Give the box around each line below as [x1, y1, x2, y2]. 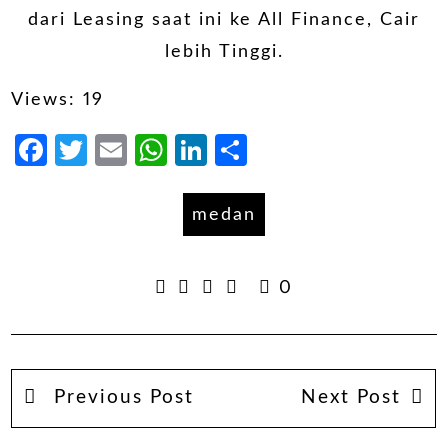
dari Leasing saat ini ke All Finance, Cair [28, 11, 420, 30]
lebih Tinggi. [164, 43, 284, 62]
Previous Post [46, 388, 194, 408]
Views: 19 [11, 90, 105, 109]
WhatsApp [167, 133, 334, 166]
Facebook [47, 133, 198, 166]
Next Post [301, 388, 401, 408]
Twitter [87, 133, 200, 166]
